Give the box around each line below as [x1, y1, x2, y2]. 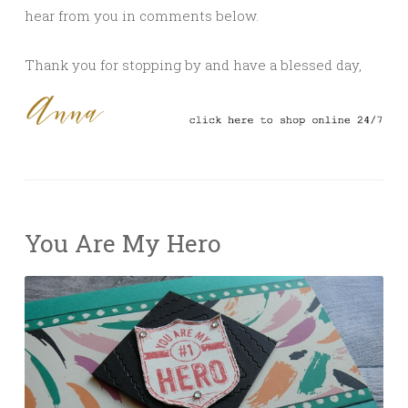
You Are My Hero [25, 227, 221, 260]
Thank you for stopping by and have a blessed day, [25, 55, 362, 74]
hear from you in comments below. [25, 5, 259, 25]
